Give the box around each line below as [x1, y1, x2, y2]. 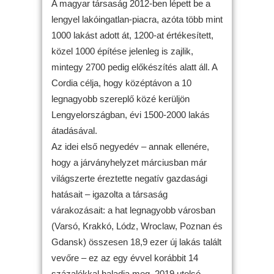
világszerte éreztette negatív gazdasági [51, 172, 207, 183]
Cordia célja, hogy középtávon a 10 [51, 77, 191, 88]
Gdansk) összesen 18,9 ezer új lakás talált [51, 236, 221, 247]
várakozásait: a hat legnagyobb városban [51, 204, 215, 215]
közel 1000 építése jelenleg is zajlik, [51, 45, 193, 56]
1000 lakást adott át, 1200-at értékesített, [51, 29, 213, 40]
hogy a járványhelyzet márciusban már [51, 157, 207, 168]
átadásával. [51, 125, 97, 136]
